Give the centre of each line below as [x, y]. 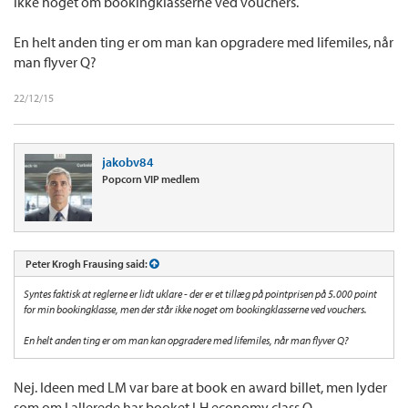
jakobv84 [128, 162]
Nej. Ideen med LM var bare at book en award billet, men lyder [200, 387]
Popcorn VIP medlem [151, 178]
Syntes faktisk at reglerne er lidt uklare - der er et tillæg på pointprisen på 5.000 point [200, 293]
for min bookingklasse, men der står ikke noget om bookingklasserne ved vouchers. [195, 309]
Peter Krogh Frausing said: [87, 263]
